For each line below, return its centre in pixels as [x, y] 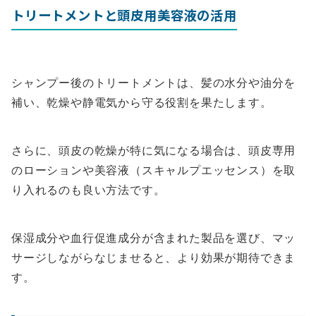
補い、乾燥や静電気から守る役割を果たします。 [142, 103]
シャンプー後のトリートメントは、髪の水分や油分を [154, 83]
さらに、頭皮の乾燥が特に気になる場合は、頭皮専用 [154, 151]
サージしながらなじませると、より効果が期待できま [154, 258]
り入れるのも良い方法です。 [89, 190]
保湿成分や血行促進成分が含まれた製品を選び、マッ [154, 238]
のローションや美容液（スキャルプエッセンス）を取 [154, 170]
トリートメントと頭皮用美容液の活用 [124, 15]
